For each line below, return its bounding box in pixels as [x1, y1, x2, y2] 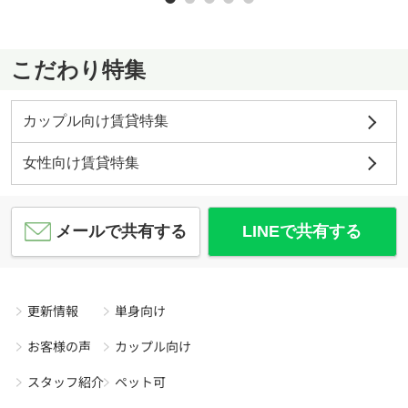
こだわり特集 [10, 56, 146, 82]
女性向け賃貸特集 [22, 155, 139, 171]
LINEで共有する [242, 222, 362, 241]
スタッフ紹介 [26, 371, 104, 391]
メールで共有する [56, 222, 188, 241]
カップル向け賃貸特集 [22, 113, 168, 129]
